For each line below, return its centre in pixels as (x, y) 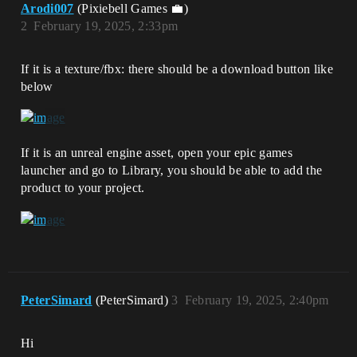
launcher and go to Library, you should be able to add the (172, 171)
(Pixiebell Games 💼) (132, 8)
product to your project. (83, 188)
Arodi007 (47, 8)
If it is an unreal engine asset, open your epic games (157, 153)
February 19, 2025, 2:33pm (106, 26)
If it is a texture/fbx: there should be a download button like (177, 69)
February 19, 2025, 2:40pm (257, 300)
